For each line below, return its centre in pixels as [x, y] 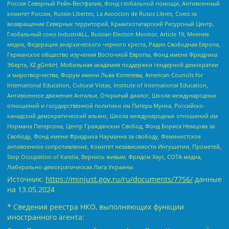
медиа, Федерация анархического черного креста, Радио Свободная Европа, [114, 44]
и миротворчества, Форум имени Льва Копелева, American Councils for [105, 75]
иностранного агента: [46, 217]
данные [207, 179]
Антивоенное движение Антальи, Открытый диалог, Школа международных [112, 95]
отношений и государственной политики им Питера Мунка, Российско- [106, 105]
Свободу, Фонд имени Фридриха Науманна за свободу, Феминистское [104, 136]
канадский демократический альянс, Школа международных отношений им [112, 116]
